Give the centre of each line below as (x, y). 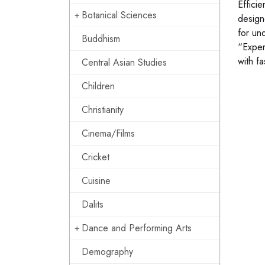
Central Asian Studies (124, 62)
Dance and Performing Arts (137, 228)
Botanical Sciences (119, 15)
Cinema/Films (108, 133)
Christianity (103, 110)
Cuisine (96, 181)
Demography (107, 252)
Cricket (96, 157)
